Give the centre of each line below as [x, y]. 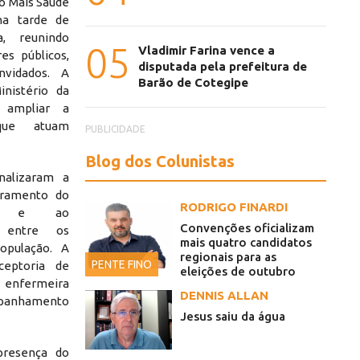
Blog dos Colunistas [160, 162]
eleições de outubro [238, 272]
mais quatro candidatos [246, 243]
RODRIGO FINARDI [234, 207]
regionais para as [228, 257]
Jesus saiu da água [233, 317]
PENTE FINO [122, 265]
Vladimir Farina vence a [207, 51]
